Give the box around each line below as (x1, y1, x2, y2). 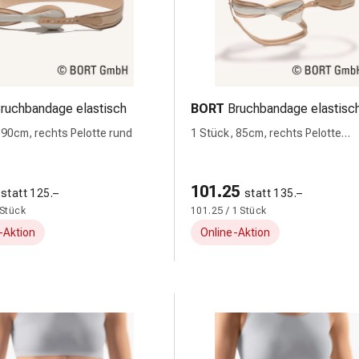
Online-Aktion (200, 226, 270, 239)
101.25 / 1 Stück (191, 205, 267, 216)
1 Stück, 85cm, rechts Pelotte (191, 127, 341, 139)
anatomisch (191, 143, 251, 156)
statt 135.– (244, 187, 303, 200)
